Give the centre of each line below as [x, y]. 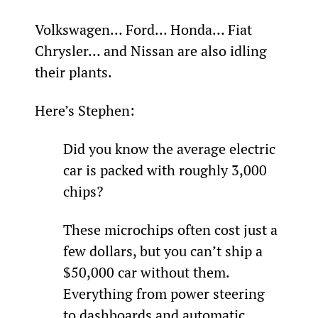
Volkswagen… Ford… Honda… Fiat [145, 29]
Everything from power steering [165, 293]
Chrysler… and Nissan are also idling [152, 50]
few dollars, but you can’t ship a [164, 251]
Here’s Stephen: [84, 110]
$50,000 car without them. [148, 272]
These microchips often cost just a [172, 229]
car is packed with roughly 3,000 [166, 170]
